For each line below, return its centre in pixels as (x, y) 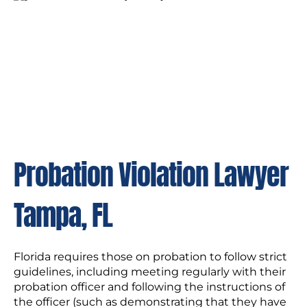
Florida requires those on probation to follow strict (150, 257)
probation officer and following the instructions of (149, 287)
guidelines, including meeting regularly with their (150, 272)
